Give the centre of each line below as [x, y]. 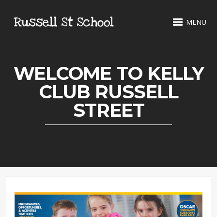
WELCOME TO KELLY [108, 73]
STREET [108, 110]
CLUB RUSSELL [108, 92]
